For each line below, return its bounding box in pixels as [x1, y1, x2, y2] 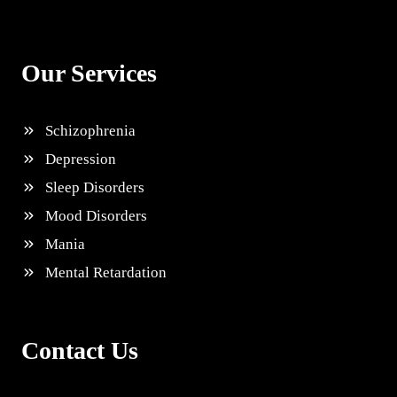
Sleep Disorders [45, 179, 144, 196]
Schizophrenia [45, 122, 136, 139]
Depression [45, 151, 116, 167]
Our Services [21, 59, 157, 87]
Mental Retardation [45, 264, 167, 281]
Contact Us [21, 337, 138, 364]
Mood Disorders [45, 207, 147, 224]
